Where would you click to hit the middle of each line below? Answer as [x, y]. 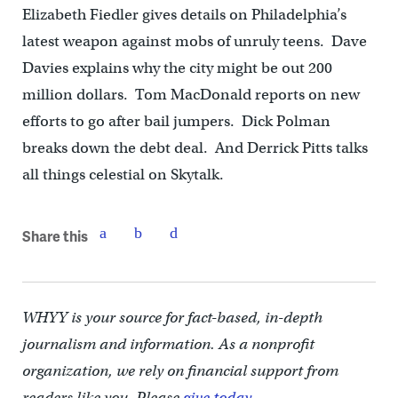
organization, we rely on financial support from [180, 371]
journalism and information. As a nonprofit [168, 345]
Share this [55, 235]
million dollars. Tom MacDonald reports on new [191, 95]
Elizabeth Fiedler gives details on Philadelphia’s [184, 15]
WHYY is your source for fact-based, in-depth [172, 318]
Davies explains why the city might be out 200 [177, 68]
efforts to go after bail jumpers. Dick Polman [176, 122]
